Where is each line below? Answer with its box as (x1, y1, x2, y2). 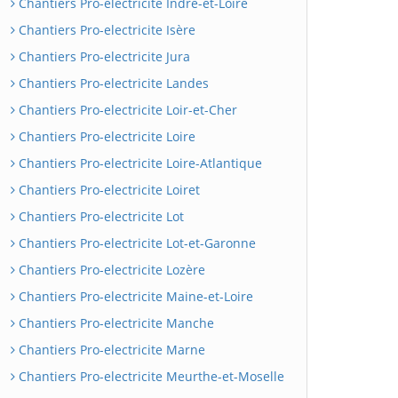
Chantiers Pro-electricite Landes (15, 75, 209, 92)
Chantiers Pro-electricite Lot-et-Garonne (15, 235, 256, 251)
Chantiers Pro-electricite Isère (15, 21, 195, 38)
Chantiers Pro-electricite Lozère (15, 261, 205, 278)
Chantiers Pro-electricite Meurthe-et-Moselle (15, 368, 284, 385)
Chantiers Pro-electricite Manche (15, 314, 214, 331)
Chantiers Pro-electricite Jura (15, 48, 190, 65)
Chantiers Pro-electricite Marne (15, 341, 205, 358)
